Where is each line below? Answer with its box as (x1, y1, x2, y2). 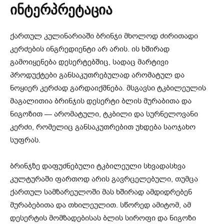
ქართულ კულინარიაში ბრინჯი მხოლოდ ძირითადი (10, 30, 198, 41)
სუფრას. (10, 134, 40, 145)
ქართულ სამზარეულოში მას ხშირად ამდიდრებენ (10, 186, 192, 197)
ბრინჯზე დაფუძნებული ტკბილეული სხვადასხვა (10, 160, 185, 171)
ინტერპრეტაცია (10, 1, 112, 18)
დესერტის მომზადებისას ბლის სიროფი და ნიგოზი (10, 212, 196, 223)
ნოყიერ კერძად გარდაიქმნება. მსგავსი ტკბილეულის (10, 82, 206, 93)
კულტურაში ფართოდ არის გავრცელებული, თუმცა (10, 173, 198, 184)
